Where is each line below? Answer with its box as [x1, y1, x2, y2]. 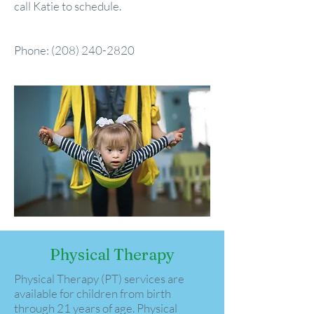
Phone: [14, 43, 51, 57]
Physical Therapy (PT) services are [14, 271, 184, 286]
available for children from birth [14, 286, 171, 301]
